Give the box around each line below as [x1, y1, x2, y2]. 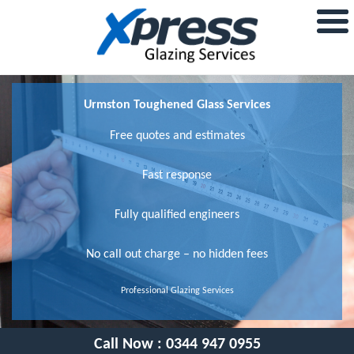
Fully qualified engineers [115, 208, 239, 221]
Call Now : [93, 336, 166, 352]
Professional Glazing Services [120, 285, 234, 296]
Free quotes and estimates [109, 129, 245, 142]
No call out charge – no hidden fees [86, 247, 268, 261]
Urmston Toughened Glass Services [84, 98, 270, 111]
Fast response [142, 168, 212, 182]
